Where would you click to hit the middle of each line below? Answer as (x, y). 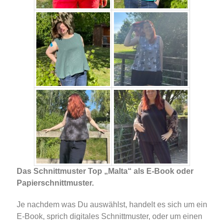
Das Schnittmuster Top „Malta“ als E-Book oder (105, 171)
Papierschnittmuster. (55, 183)
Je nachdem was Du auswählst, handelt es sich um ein (112, 205)
